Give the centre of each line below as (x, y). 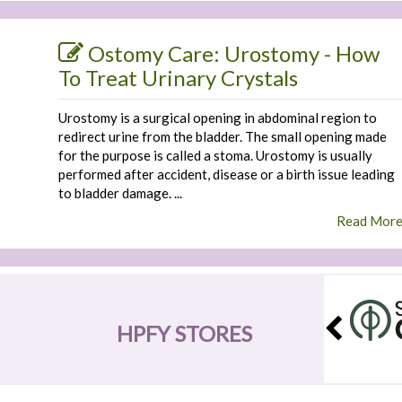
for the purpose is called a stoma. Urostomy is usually (215, 155)
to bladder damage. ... (120, 193)
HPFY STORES (184, 333)
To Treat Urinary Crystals (178, 78)
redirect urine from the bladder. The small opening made (223, 136)
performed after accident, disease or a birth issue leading (227, 174)
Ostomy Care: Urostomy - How (234, 53)
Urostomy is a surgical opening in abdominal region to (218, 118)
